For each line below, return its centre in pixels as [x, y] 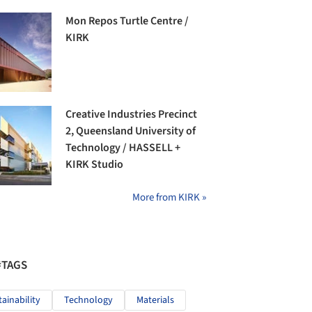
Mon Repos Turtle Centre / [127, 21]
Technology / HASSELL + [123, 148]
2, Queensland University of [131, 131]
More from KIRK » [169, 198]
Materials [155, 301]
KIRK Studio [95, 165]
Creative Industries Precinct [132, 115]
